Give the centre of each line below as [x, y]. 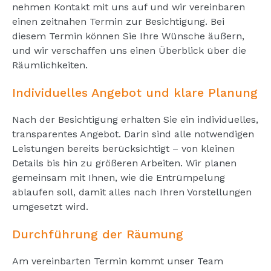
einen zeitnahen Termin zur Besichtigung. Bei [118, 21]
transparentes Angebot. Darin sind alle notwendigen [133, 134]
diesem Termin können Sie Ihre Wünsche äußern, [128, 36]
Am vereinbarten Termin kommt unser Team [118, 261]
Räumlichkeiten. [50, 65]
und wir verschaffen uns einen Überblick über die [129, 50]
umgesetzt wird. [50, 206]
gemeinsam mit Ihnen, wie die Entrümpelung [119, 177]
